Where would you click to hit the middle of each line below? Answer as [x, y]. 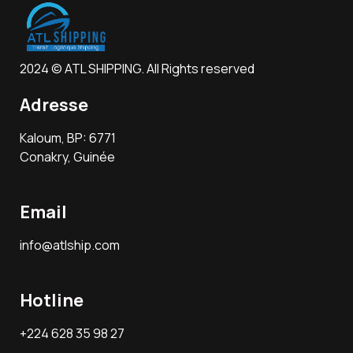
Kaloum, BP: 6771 [68, 138]
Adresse [54, 105]
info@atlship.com [70, 245]
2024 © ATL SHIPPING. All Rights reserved [137, 69]
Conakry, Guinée [67, 157]
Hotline [52, 301]
